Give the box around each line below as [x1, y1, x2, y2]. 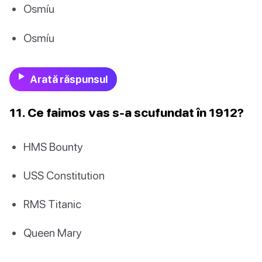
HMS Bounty [23, 139, 82, 153]
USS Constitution [23, 168, 105, 182]
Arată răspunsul [29, 73, 108, 85]
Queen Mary [23, 226, 81, 240]
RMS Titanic [23, 197, 81, 211]
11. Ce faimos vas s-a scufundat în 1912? [9, 105, 244, 119]
